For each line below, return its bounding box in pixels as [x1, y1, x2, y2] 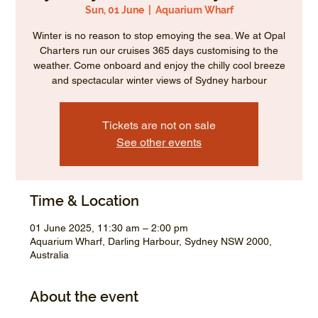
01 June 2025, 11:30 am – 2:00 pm [30, 222, 189, 234]
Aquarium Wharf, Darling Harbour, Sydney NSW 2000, [30, 236, 273, 248]
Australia [30, 249, 70, 261]
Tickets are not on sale [102, 119, 216, 133]
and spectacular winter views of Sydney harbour [51, 75, 267, 87]
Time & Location [30, 192, 140, 210]
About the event [30, 288, 139, 306]
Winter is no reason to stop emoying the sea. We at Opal [33, 30, 285, 42]
